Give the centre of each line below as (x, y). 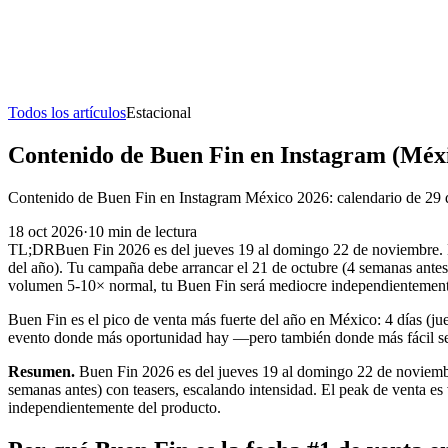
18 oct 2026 (45, 231)
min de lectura (152, 231)
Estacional (158, 112)
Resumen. (41, 371)
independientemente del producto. (114, 407)
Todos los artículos (67, 112)
